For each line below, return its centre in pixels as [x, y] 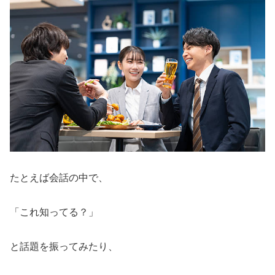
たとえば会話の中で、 [59, 177]
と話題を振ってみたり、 [64, 246]
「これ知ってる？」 [54, 212]
